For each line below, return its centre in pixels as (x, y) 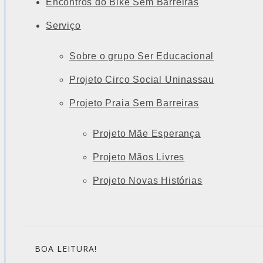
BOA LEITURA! (66, 249)
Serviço (63, 26)
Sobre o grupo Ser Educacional (142, 56)
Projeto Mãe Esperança (147, 134)
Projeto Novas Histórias (148, 181)
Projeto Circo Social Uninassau (142, 80)
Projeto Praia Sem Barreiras (134, 103)
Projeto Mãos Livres (139, 157)
